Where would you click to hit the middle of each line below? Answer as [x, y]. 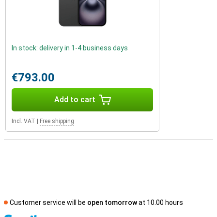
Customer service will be [48, 202]
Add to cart [75, 100]
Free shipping [57, 121]
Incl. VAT [23, 121]
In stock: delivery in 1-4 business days [70, 48]
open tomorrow [112, 202]
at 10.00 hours [160, 202]
